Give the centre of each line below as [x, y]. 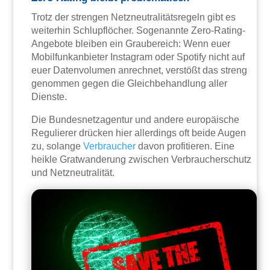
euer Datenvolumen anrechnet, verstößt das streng [140, 71]
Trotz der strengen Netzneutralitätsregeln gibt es [134, 17]
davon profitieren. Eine [185, 146]
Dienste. [49, 97]
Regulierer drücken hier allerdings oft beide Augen [139, 133]
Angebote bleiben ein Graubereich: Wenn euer [131, 44]
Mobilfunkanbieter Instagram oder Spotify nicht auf [138, 57]
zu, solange [58, 146]
